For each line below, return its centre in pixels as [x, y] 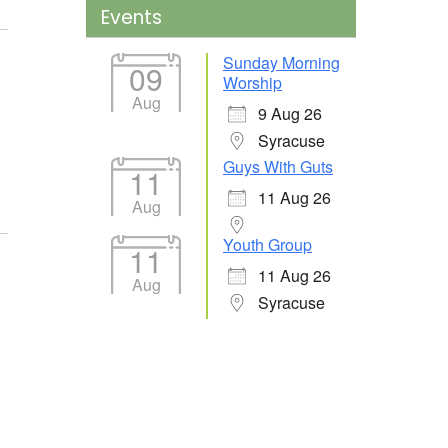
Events [131, 17]
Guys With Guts [278, 166]
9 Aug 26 [290, 113]
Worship [252, 82]
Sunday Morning [281, 62]
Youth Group [267, 244]
